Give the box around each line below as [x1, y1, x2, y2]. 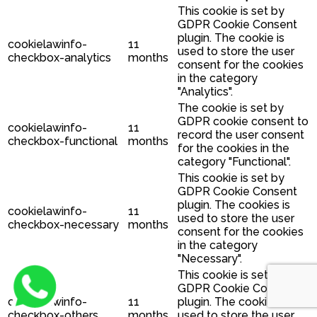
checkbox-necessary [8, 217, 119, 231]
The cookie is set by [178, 100, 284, 115]
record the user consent [178, 127, 304, 142]
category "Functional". [178, 154, 291, 168]
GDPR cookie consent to [178, 114, 309, 128]
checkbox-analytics [8, 50, 111, 64]
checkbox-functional [8, 134, 117, 148]
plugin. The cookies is [178, 197, 290, 212]
